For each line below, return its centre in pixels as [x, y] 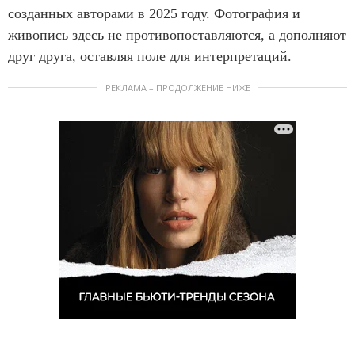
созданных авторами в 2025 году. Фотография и [154, 14]
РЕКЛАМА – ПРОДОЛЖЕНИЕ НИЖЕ [177, 88]
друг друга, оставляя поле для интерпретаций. [150, 57]
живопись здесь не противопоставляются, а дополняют [177, 35]
